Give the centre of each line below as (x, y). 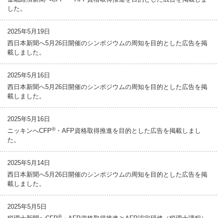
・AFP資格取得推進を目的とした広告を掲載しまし (128, 131)
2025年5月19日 (29, 31)
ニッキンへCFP (29, 131)
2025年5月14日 (29, 163)
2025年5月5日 (27, 207)
